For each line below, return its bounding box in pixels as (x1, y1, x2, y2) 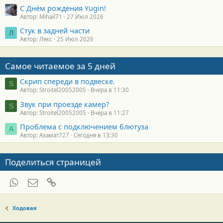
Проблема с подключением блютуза (20, 121, 148, 132)
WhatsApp (18, 176, 54, 187)
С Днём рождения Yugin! (20, 2, 106, 13)
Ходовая (12, 204, 37, 212)
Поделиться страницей (5, 156, 101, 168)
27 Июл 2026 (67, 12, 104, 20)
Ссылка (56, 176, 83, 187)
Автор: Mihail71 (20, 12, 62, 20)
